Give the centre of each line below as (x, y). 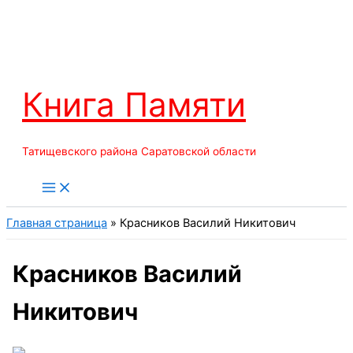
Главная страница (57, 223)
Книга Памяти (134, 104)
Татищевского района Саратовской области (139, 151)
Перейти (30, 15)
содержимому (46, 53)
